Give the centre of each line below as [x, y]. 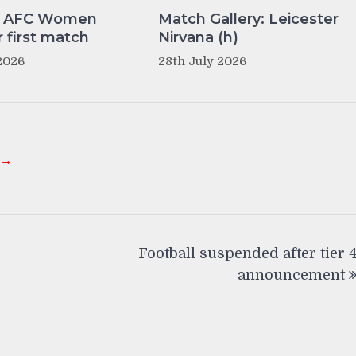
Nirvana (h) [198, 38]
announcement [291, 275]
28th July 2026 [202, 62]
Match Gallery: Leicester [248, 19]
